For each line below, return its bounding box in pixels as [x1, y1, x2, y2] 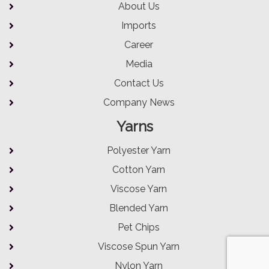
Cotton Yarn [112, 164, 166, 176]
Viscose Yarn [110, 183, 168, 195]
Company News [103, 97, 175, 109]
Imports [121, 20, 157, 32]
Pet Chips [118, 222, 160, 234]
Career [124, 39, 154, 51]
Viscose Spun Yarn [98, 241, 180, 253]
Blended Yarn [109, 202, 169, 214]
